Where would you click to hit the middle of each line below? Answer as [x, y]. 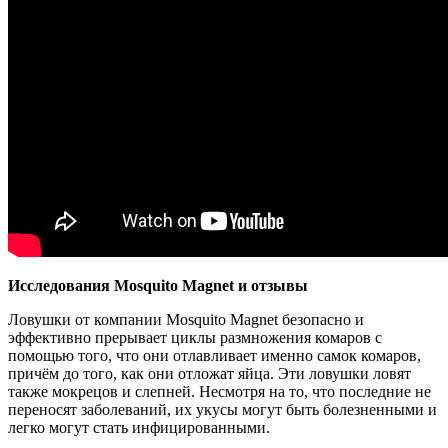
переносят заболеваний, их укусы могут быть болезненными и [222, 409]
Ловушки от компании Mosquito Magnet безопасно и [186, 319]
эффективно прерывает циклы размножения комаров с [195, 337]
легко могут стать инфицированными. [139, 427]
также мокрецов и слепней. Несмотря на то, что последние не [219, 391]
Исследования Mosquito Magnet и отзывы [158, 285]
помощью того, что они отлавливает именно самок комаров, [214, 355]
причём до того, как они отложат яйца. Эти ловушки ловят [209, 373]
